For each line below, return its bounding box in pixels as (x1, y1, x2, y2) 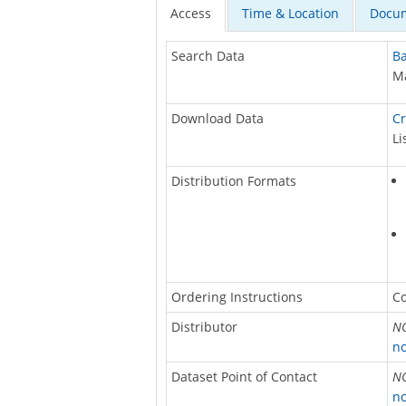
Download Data (170, 110, 264, 128)
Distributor (170, 318, 237, 336)
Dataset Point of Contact (170, 368, 317, 386)
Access (170, 5, 211, 23)
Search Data (170, 47, 245, 65)
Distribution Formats (170, 172, 296, 190)
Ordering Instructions (170, 288, 303, 306)
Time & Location (242, 5, 339, 23)
